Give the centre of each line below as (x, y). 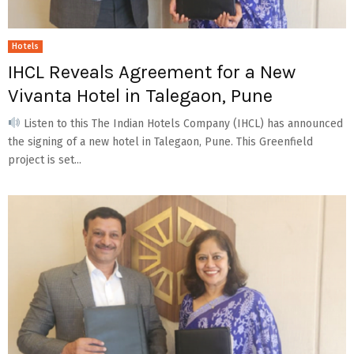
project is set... (45, 160)
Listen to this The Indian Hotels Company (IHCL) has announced (181, 123)
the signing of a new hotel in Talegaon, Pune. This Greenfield (160, 141)
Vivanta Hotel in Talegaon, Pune (140, 95)
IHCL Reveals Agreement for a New (152, 72)
